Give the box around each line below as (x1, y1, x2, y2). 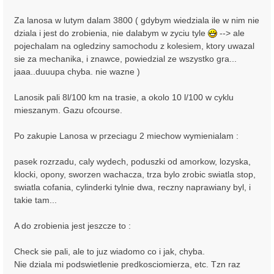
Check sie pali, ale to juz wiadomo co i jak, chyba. (14, 246, 205, 257)
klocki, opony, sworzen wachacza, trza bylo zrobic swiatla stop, (14, 169, 256, 180)
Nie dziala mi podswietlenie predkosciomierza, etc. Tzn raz (14, 259, 240, 270)
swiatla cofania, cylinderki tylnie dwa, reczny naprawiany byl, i (14, 182, 251, 193)
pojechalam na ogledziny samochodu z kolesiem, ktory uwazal (14, 41, 254, 51)
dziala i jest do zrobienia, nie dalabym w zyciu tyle (14, 28, 208, 39)
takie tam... (14, 195, 57, 206)
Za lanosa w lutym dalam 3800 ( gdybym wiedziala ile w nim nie (14, 15, 259, 26)
